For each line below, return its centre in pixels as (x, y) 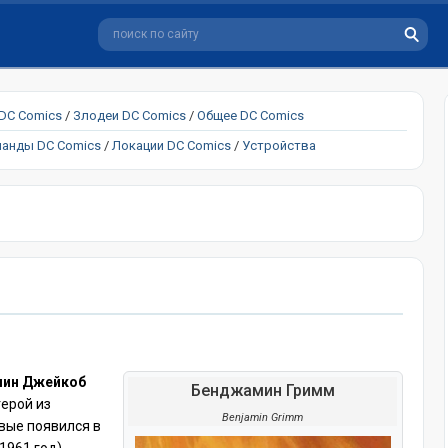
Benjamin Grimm (263, 417)
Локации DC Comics (171, 145)
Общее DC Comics (250, 115)
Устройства (279, 145)
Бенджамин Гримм (262, 390)
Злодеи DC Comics (129, 115)
